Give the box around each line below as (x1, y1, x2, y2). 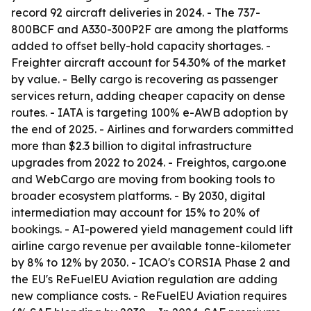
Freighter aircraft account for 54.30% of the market (11, 56, 286, 69)
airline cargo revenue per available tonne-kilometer (11, 239, 291, 253)
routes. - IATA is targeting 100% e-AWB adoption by (11, 106, 288, 119)
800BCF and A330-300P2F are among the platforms (11, 22, 288, 36)
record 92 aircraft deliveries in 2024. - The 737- (11, 6, 260, 19)
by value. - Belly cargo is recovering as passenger (11, 72, 278, 86)
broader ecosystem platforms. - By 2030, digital (11, 189, 265, 203)
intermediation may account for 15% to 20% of (11, 205, 260, 219)
